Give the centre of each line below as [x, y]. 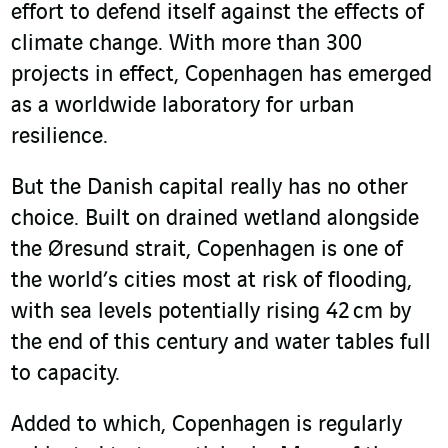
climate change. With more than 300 [186, 44]
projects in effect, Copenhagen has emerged [221, 75]
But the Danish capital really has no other [209, 188]
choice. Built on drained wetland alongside [215, 219]
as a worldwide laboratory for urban [182, 106]
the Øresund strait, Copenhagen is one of [207, 250]
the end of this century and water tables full [221, 343]
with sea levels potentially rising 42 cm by [211, 312]
